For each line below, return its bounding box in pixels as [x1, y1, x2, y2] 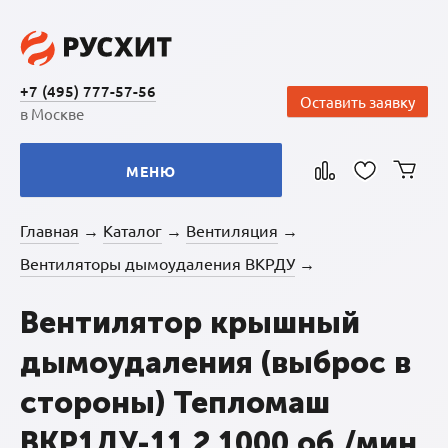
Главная [20, 220, 79, 240]
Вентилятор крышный [20, 305, 360, 341]
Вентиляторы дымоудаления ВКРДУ [20, 253, 295, 273]
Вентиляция [186, 220, 278, 240]
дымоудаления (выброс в [20, 345, 411, 381]
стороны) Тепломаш [20, 385, 330, 421]
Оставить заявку [300, 92, 415, 111]
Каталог [103, 220, 162, 240]
